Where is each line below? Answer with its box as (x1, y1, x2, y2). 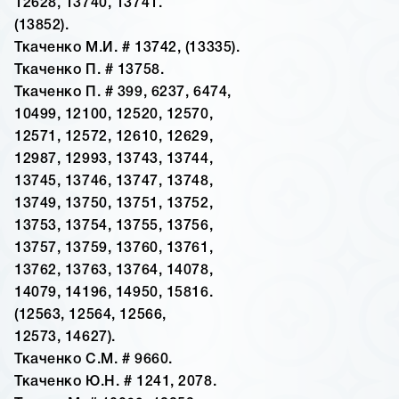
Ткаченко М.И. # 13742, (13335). (14, 42, 240, 55)
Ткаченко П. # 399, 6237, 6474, (14, 86, 232, 100)
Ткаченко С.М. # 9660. (14, 354, 173, 367)
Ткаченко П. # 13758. (14, 64, 165, 77)
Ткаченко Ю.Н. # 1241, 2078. (14, 376, 217, 389)
